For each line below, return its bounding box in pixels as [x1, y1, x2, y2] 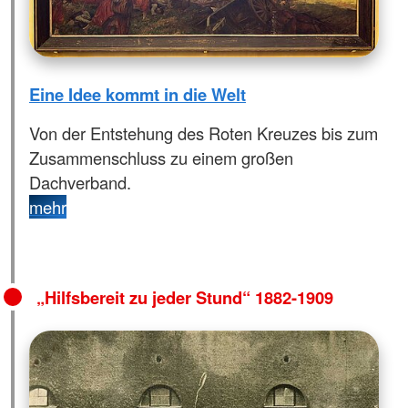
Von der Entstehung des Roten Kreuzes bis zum [29, 121, 378, 146]
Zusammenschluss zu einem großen [29, 146, 293, 170]
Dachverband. [29, 170, 131, 195]
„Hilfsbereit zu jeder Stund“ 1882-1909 [36, 285, 333, 311]
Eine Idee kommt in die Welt [29, 81, 246, 107]
